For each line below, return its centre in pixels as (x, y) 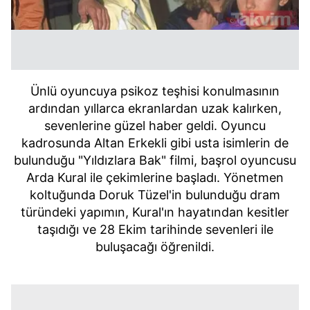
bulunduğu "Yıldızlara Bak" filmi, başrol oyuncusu (155, 160)
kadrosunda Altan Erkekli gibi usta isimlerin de (155, 143)
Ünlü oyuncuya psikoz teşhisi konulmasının (155, 91)
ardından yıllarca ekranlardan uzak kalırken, (155, 108)
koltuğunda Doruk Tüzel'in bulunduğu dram (155, 195)
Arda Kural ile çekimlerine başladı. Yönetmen (155, 177)
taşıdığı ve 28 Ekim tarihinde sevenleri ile (155, 229)
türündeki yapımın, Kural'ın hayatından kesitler (155, 212)
